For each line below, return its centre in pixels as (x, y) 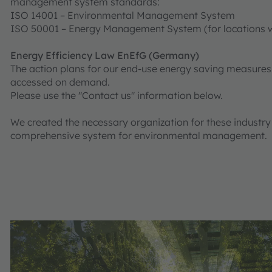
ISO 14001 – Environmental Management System (123, 15)
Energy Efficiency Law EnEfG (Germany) (105, 55)
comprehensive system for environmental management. (140, 135)
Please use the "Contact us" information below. (117, 95)
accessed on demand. (60, 82)
